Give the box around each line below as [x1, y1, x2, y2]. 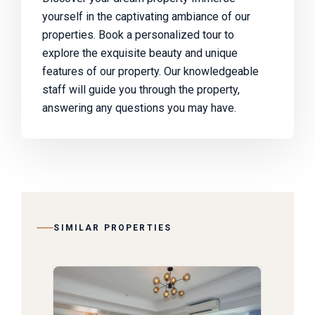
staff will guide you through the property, [42, 82, 240, 96]
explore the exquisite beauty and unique [42, 46, 238, 60]
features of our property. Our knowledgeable [42, 64, 259, 78]
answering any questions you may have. [42, 101, 236, 115]
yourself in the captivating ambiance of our [42, 9, 250, 23]
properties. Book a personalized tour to [42, 27, 234, 41]
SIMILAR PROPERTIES [53, 222, 172, 233]
